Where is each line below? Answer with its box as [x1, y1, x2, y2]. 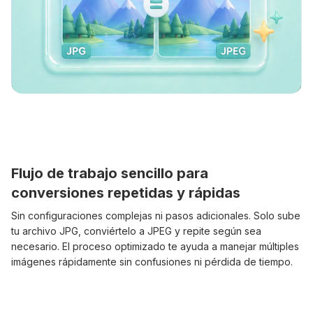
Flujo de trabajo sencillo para [11, 165, 208, 182]
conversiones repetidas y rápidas [11, 184, 240, 202]
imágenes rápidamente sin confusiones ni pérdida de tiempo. [11, 256, 293, 268]
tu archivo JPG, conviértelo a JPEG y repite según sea [11, 225, 261, 238]
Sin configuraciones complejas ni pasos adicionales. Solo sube [11, 210, 300, 222]
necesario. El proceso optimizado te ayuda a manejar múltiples [11, 240, 299, 253]
